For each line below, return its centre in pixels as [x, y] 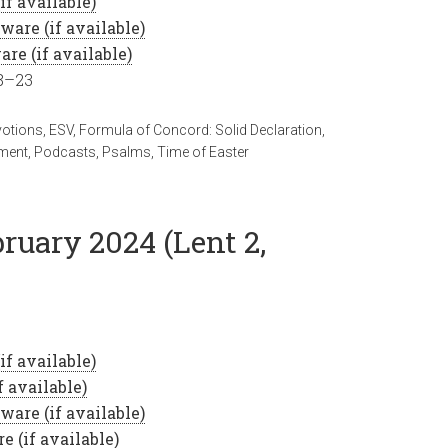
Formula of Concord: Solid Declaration [200, 130]
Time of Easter [203, 152]
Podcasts [65, 152]
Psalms [126, 152]
